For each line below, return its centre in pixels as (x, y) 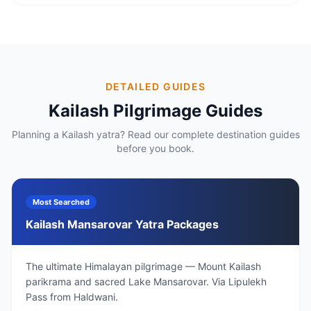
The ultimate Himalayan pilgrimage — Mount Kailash (143, 266)
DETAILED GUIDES (155, 86)
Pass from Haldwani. (72, 297)
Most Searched (61, 202)
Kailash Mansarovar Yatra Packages (122, 224)
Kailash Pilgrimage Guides (155, 111)
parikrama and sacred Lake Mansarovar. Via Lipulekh (146, 281)
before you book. (155, 148)
